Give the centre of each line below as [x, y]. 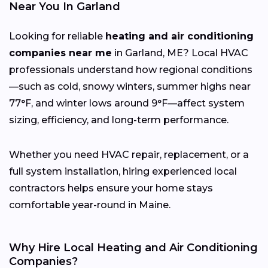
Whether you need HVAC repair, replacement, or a [129, 154]
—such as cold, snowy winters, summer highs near [130, 86]
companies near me [60, 53]
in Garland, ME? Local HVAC [180, 53]
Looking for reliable [57, 36]
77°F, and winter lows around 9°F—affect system [127, 103]
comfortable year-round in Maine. [90, 205]
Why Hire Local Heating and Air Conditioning [133, 247]
